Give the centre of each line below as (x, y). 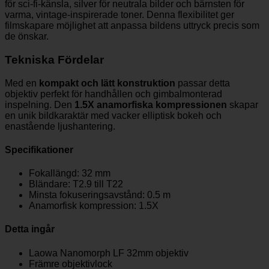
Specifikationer (39, 150)
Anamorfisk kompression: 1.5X (94, 206)
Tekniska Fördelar (54, 59)
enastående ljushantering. (60, 126)
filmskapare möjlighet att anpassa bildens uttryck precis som (132, 26)
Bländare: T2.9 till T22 (76, 184)
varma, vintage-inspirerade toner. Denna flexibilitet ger (119, 15)
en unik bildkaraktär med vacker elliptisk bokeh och (113, 115)
